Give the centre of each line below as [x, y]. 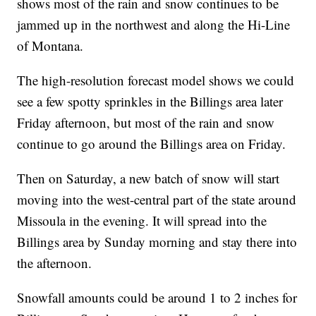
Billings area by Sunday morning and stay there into [157, 242]
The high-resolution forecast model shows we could [156, 80]
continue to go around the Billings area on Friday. [152, 144]
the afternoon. [55, 263]
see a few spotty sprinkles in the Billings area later [150, 102]
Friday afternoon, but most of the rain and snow [146, 123]
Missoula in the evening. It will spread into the [142, 221]
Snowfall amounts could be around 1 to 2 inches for [157, 298]
